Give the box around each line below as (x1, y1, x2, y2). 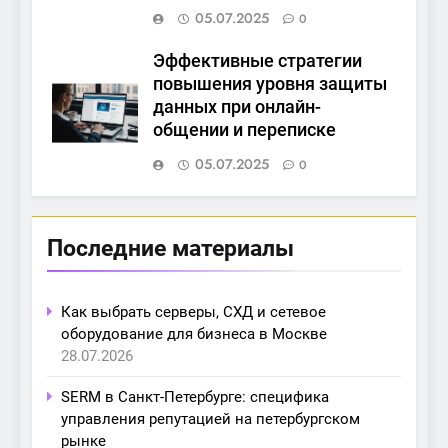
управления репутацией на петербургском (61, 410, 360, 429)
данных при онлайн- (153, 97, 321, 118)
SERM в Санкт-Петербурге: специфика (61, 388, 329, 407)
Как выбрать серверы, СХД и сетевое (61, 303, 326, 322)
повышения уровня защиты (153, 74, 387, 95)
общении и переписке (153, 120, 336, 141)
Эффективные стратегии (153, 51, 362, 72)
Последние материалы (47, 234, 294, 263)
